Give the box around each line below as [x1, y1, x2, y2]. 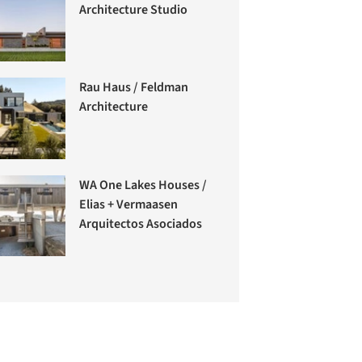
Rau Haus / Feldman [79, 78, 189, 97]
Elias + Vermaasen [79, 195, 179, 213]
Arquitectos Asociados [79, 214, 203, 233]
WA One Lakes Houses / [79, 175, 208, 194]
